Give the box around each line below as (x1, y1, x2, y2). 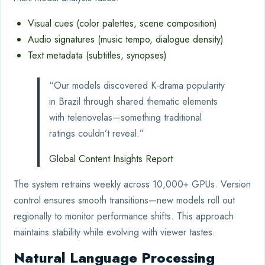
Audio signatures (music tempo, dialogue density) (28, 33, 224, 46)
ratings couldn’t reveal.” (49, 127, 144, 140)
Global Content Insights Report (49, 152, 173, 166)
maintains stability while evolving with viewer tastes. (14, 225, 215, 239)
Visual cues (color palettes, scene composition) (28, 17, 217, 30)
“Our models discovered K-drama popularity (49, 79, 225, 92)
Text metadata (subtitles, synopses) (28, 49, 167, 62)
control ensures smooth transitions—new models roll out (14, 193, 235, 207)
